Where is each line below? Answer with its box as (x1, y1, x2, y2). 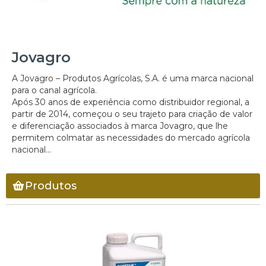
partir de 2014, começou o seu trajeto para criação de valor (12, 109, 252, 120)
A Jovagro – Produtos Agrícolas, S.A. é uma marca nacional (12, 73, 254, 84)
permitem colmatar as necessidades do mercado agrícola (12, 132, 250, 144)
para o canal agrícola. (12, 85, 97, 96)
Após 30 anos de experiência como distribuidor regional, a (12, 97, 249, 108)
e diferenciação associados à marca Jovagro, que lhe (12, 121, 228, 132)
